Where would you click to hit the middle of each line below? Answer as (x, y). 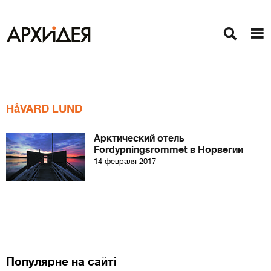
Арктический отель (139, 139)
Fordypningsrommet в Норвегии (168, 150)
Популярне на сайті (61, 262)
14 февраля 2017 (125, 161)
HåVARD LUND (44, 109)
